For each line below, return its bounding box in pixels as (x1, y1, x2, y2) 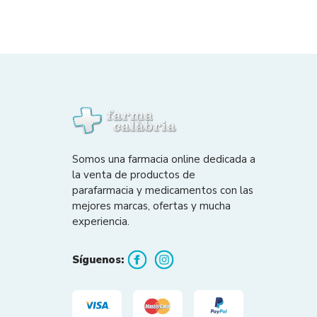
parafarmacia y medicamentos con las (72, 183, 253, 198)
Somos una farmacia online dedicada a (72, 152, 255, 167)
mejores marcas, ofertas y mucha (72, 199, 231, 214)
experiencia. (72, 214, 129, 229)
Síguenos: (72, 253, 124, 267)
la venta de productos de (72, 168, 195, 183)
